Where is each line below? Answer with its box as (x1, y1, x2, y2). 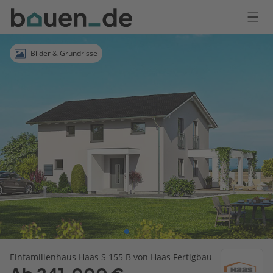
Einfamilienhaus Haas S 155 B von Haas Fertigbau (10, 251, 212, 263)
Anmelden (10, 45, 52, 57)
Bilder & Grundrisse (30, 48, 97, 58)
